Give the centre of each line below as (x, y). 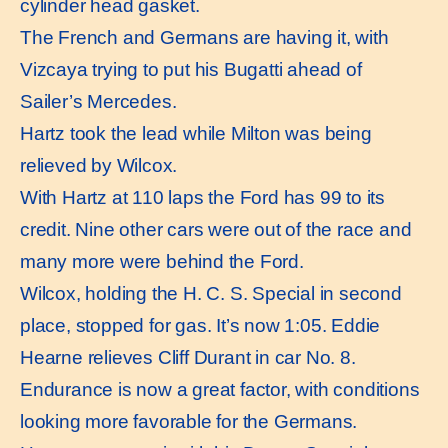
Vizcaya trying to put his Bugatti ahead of (191, 70)
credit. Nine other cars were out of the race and (216, 230)
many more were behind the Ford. (162, 262)
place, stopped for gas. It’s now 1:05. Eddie (200, 326)
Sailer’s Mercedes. (98, 102)
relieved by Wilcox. (99, 166)
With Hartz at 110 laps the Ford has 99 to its (202, 198)
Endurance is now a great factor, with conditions (220, 390)
